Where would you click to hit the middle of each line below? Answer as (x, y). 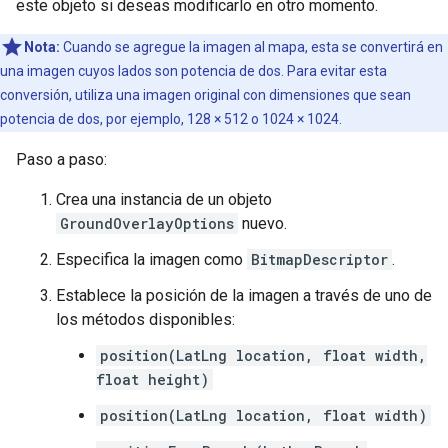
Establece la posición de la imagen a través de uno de (244, 296)
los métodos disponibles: (145, 320)
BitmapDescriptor (319, 260)
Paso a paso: (61, 160)
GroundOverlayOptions (147, 224)
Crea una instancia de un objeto (164, 200)
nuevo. (262, 224)
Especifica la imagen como (151, 260)
